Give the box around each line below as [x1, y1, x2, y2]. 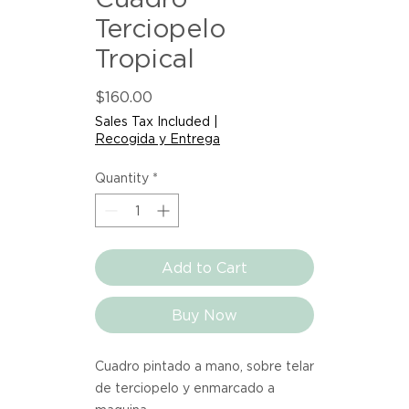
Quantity [95, 171, 149, 185]
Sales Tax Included [95, 114, 210, 129]
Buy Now [172, 307, 237, 324]
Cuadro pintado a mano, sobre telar [95, 359, 314, 373]
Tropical [95, 45, 194, 73]
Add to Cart [162, 259, 247, 277]
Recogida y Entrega [95, 131, 220, 146]
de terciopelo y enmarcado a [95, 381, 275, 395]
